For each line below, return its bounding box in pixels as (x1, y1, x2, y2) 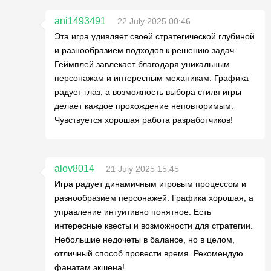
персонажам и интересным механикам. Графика (54, 73, 249, 83)
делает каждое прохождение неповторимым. (54, 100, 233, 111)
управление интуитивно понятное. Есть (54, 206, 211, 217)
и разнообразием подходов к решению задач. (54, 45, 237, 55)
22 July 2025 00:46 (117, 16, 191, 26)
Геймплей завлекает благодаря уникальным (54, 59, 230, 69)
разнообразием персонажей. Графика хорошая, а (54, 192, 253, 203)
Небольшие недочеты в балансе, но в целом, (54, 234, 235, 244)
